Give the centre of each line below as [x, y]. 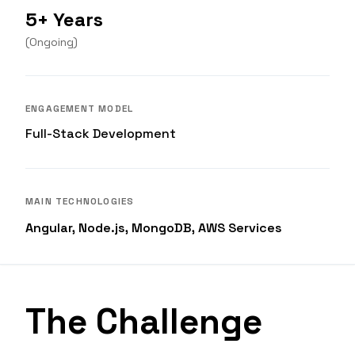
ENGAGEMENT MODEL [80, 108]
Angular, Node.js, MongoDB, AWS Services [154, 227]
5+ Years [64, 19]
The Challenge [144, 321]
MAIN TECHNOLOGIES [80, 201]
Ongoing [52, 42]
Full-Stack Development [101, 133]
